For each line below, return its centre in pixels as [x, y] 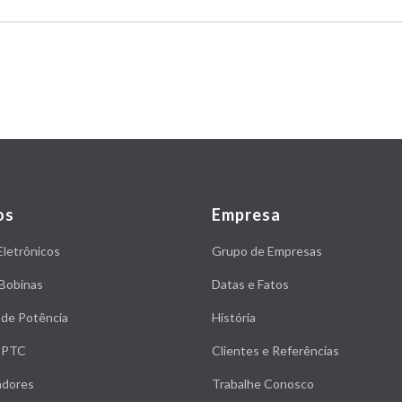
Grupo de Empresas [267, 251]
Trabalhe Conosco [263, 384]
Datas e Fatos [250, 284]
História [234, 317]
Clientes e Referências [275, 350]
